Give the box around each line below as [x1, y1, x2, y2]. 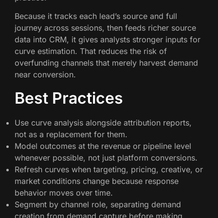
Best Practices [15, 88, 123, 108]
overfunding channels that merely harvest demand [15, 58, 198, 68]
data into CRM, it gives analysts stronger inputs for [15, 35, 200, 45]
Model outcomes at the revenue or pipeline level [15, 141, 191, 151]
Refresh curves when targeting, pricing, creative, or [15, 164, 203, 174]
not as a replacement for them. [15, 129, 127, 139]
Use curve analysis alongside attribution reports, [15, 117, 192, 127]
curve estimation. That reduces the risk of [15, 46, 167, 56]
